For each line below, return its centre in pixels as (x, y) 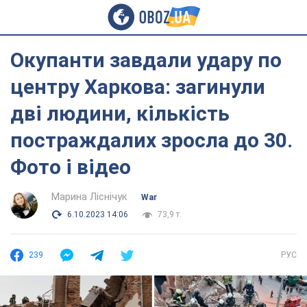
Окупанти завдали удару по (146, 60)
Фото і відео (71, 167)
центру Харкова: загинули (138, 87)
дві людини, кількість (120, 113)
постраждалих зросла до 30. (151, 140)
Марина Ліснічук (89, 197)
